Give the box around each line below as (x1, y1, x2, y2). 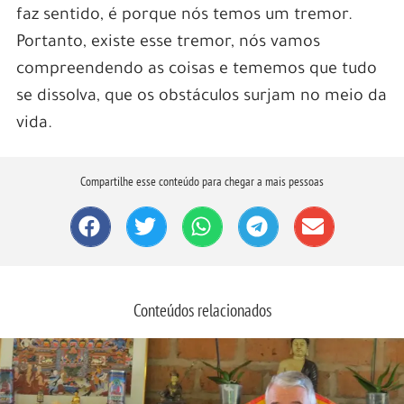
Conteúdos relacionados (133, 299, 271, 322)
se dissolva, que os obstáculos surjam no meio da (15, 87, 387, 106)
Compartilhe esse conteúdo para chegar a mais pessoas (80, 172, 324, 189)
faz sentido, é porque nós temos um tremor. (15, 6, 353, 25)
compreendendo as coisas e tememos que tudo (15, 60, 377, 79)
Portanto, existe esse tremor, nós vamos (15, 33, 320, 52)
